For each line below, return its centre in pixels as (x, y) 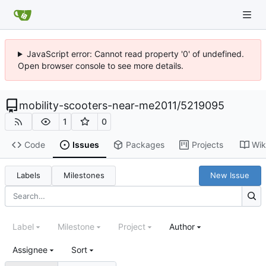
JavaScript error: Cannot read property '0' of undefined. (135, 54)
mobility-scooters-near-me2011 (98, 105)
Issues (85, 145)
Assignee (30, 250)
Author (182, 227)
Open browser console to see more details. (101, 66)
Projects (207, 145)
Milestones (84, 175)
